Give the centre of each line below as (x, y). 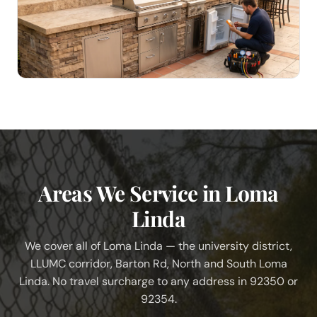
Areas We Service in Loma (158, 194)
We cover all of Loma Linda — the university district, (158, 246)
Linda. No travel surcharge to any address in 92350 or (158, 282)
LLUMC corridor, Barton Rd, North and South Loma (158, 264)
